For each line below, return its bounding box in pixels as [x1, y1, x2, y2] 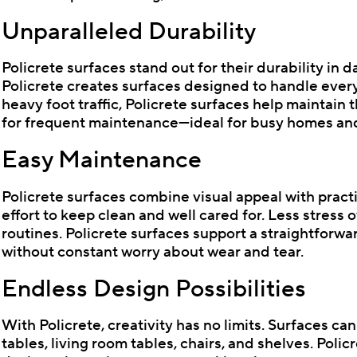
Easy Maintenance [2, 144, 202, 176]
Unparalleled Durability [2, 16, 257, 48]
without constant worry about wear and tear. [2, 241, 304, 261]
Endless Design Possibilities [2, 273, 307, 304]
